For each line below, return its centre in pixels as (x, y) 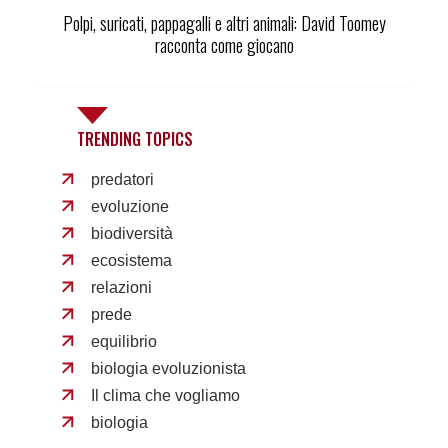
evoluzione (130, 207)
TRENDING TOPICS (134, 139)
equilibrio (124, 342)
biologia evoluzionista (169, 369)
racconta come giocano (224, 45)
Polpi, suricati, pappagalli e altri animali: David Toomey (224, 23)
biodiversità (132, 234)
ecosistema (132, 261)
